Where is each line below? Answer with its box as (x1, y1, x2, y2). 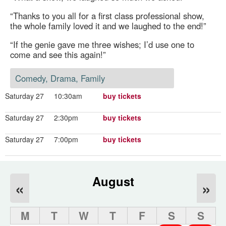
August (92, 172, 134, 190)
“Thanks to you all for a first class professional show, (10, 10, 204, 22)
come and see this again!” (10, 48, 106, 61)
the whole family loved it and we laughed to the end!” (10, 20, 206, 32)
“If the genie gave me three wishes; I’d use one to (10, 38, 194, 51)
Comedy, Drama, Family (15, 72, 105, 84)
